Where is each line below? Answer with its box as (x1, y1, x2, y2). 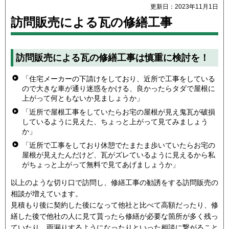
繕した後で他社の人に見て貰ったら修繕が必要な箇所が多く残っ (11, 212, 218, 221)
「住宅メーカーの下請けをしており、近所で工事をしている (22, 74, 215, 83)
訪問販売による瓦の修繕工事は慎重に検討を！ (16, 53, 209, 63)
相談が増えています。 (11, 190, 82, 198)
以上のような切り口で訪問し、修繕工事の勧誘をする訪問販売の (11, 178, 218, 187)
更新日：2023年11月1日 (150, 3, 218, 11)
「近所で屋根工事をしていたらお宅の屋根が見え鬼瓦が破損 (22, 108, 215, 117)
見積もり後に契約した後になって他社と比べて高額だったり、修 (11, 201, 218, 210)
